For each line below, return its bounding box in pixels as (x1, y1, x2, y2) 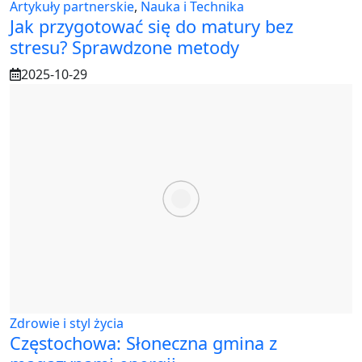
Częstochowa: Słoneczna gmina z (10, 330, 277, 355)
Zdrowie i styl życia (10, 314, 124, 332)
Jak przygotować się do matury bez (10, 15, 293, 39)
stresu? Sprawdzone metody (10, 36, 239, 60)
